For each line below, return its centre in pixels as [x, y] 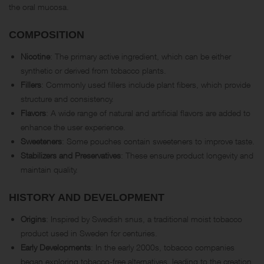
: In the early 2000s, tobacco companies [163, 247]
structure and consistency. [67, 98]
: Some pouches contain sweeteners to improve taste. [158, 141]
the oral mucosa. [39, 6]
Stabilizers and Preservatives [71, 155]
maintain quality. [49, 169]
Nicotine [35, 56]
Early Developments [56, 247]
